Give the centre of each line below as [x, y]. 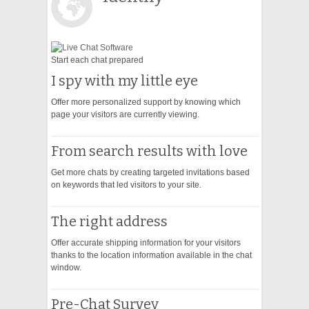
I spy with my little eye [124, 81]
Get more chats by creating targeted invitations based [150, 173]
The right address [109, 222]
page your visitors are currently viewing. [125, 115]
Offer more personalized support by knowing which [146, 102]
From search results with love [149, 151]
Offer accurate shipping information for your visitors [146, 243]
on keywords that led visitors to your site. [126, 185]
